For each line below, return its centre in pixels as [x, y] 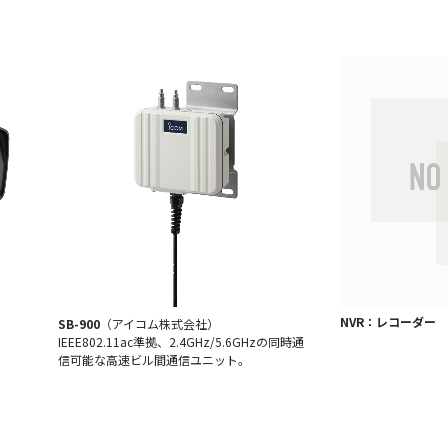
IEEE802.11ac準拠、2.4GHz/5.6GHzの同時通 [181, 341]
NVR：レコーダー [388, 322]
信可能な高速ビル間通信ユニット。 [154, 359]
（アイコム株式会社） [159, 323]
